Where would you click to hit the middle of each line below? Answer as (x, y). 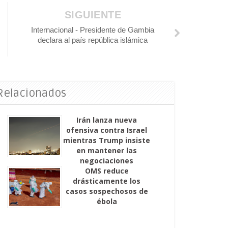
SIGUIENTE (93, 15)
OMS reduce (107, 171)
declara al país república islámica (93, 40)
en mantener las (107, 150)
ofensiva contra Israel (107, 130)
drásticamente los (107, 181)
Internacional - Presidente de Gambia (93, 30)
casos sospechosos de (107, 191)
